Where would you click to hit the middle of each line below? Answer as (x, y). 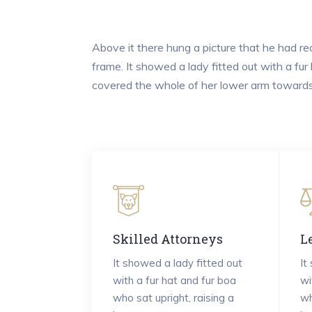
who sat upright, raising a (173, 298)
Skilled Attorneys (168, 239)
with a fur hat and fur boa (174, 281)
